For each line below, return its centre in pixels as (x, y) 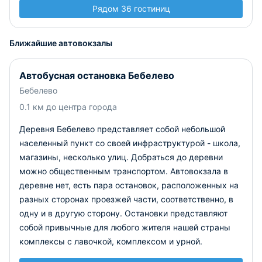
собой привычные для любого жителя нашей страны (125, 227)
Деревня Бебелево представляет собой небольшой (122, 129)
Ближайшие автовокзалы (61, 43)
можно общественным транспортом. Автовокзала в (124, 171)
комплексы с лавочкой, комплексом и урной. (111, 241)
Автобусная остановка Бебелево (97, 75)
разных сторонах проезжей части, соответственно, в (126, 199)
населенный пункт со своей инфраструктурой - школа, (130, 143)
